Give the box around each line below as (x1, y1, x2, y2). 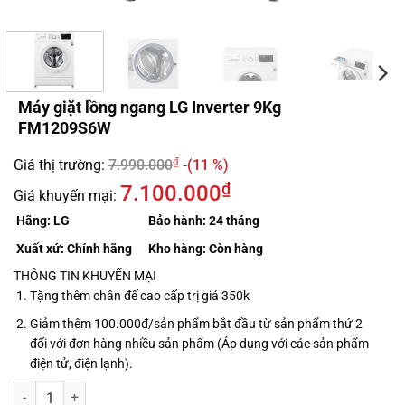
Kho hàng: (148, 240, 207, 256)
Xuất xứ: (16, 240, 65, 256)
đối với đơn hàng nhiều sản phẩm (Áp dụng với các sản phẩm (30, 335, 370, 351)
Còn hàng (206, 240, 264, 256)
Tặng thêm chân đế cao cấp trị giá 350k (30, 288, 250, 304)
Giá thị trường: (14, 156, 108, 174)
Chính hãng (64, 240, 133, 256)
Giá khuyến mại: (14, 187, 120, 205)
